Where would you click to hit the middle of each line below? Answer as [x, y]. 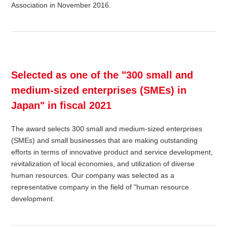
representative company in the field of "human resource [100, 187]
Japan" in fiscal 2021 [62, 106]
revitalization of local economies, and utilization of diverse [103, 164]
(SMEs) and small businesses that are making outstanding [105, 141]
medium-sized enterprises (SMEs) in [99, 90]
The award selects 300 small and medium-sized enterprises [107, 129]
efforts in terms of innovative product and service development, [112, 152]
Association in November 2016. [61, 5]
